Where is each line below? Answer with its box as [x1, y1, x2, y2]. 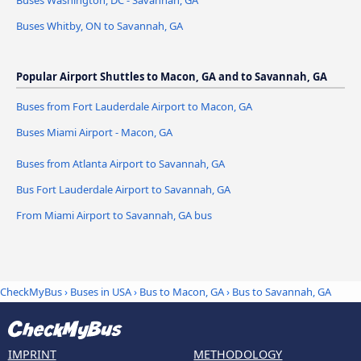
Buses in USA [70, 284, 131, 300]
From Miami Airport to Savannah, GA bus [16, 207, 212, 222]
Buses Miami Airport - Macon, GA [16, 124, 172, 139]
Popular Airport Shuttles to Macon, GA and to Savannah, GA [16, 69, 327, 84]
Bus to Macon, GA [139, 284, 224, 300]
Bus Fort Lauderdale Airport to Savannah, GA [16, 181, 230, 197]
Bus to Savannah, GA [232, 284, 331, 300]
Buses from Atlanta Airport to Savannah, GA [16, 156, 225, 171]
